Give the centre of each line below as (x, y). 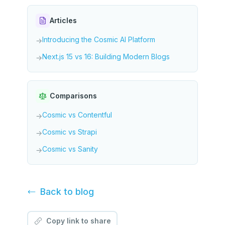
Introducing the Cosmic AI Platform (99, 39)
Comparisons (73, 96)
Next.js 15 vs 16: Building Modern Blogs (106, 57)
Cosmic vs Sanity (70, 149)
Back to (58, 192)
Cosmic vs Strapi (70, 132)
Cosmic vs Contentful (77, 115)
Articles (63, 20)
